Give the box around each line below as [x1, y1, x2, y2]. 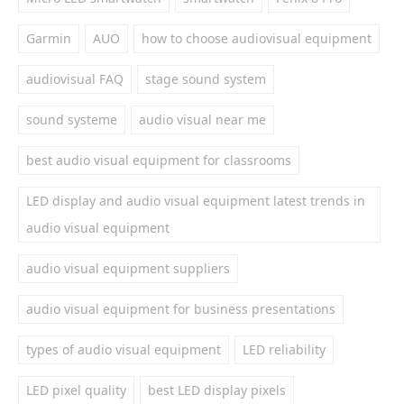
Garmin [26, 30, 71, 47]
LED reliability [243, 341, 326, 358]
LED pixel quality [26, 381, 126, 399]
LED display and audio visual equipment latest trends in [26, 192, 365, 209]
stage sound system [145, 70, 266, 87]
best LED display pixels [148, 381, 286, 399]
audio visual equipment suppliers [26, 260, 230, 277]
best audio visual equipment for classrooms [26, 151, 291, 169]
